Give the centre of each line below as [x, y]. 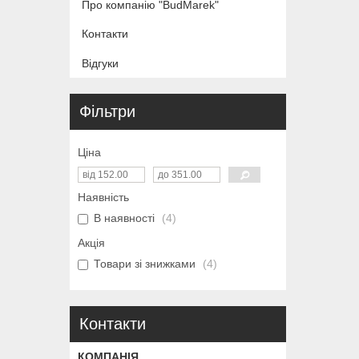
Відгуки [100, 63]
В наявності [124, 218]
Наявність [103, 197]
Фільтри [107, 111]
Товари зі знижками [145, 263]
